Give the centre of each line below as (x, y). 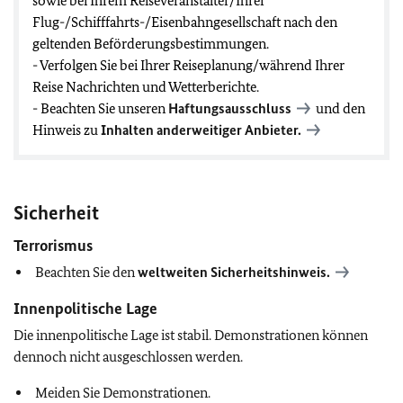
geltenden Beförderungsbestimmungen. (151, 44)
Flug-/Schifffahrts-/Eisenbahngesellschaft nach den (185, 22)
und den (339, 108)
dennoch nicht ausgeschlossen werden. (128, 357)
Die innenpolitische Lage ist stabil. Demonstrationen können (191, 335)
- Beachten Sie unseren (100, 108)
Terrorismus (53, 246)
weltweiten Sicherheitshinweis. (234, 272)
